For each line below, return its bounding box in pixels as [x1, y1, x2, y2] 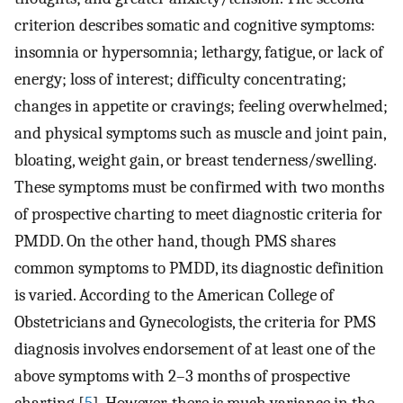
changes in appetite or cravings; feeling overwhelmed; [14, 96, 388, 117]
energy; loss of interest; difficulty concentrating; [14, 69, 346, 90]
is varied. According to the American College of [14, 285, 334, 306]
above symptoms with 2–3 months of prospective [14, 366, 350, 387]
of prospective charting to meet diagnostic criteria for [14, 204, 382, 225]
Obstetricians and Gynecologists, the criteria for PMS [14, 312, 376, 333]
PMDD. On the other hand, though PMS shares [14, 231, 336, 252]
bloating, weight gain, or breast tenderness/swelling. [14, 150, 376, 171]
